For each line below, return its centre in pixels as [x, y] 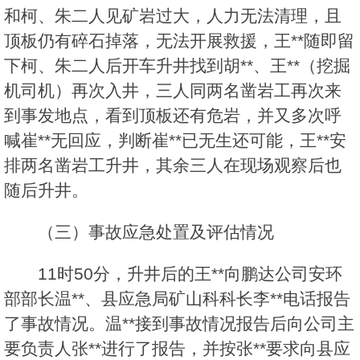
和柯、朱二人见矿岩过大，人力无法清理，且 [173, 16]
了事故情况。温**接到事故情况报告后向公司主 [179, 324]
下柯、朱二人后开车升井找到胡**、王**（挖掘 [177, 66]
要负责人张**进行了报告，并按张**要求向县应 [177, 349]
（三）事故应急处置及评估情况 [156, 232]
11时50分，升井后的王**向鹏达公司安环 [190, 274]
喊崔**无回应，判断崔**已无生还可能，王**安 [175, 141]
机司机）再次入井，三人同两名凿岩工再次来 [173, 91]
